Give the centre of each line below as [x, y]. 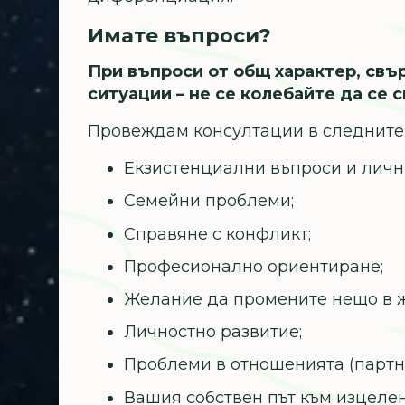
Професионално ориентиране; [254, 266]
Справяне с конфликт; [218, 234]
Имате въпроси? [180, 36]
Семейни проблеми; [209, 201]
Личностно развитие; [213, 332]
